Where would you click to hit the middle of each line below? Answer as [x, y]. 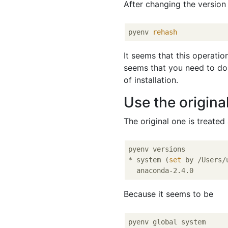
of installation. [151, 80]
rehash [165, 32]
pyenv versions [157, 149]
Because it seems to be [169, 194]
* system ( [149, 160]
